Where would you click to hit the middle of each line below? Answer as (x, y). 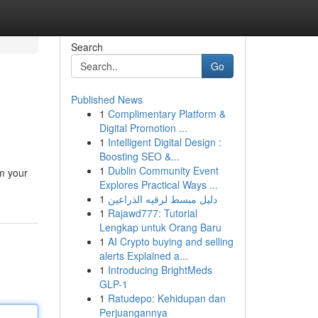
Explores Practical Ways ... (158, 185)
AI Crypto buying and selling (170, 241)
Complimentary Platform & (166, 114)
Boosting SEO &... (139, 156)
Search (87, 47)
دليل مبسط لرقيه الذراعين (162, 199)
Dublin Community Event (163, 170)
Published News (106, 99)
